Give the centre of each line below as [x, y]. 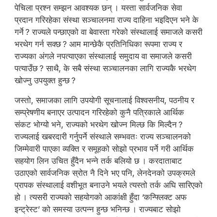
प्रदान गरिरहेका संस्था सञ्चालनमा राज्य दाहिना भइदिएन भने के [107, 20]
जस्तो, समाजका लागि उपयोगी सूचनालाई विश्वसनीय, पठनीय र [104, 100]
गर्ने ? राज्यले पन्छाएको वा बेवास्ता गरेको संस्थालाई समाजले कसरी [108, 32]
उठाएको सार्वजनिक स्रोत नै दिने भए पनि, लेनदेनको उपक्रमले [105, 173]
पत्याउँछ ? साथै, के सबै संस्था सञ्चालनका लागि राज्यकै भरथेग [105, 68]
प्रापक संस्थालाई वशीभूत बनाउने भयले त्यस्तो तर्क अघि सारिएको [108, 185]
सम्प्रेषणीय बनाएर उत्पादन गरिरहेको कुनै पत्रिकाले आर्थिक [99, 112]
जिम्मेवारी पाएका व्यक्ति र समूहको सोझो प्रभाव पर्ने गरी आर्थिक [104, 148]
